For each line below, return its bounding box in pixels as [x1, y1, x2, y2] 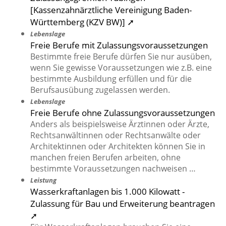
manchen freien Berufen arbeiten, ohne [30, 152, 181, 163]
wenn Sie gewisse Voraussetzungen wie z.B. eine [30, 62, 212, 74]
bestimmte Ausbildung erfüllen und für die [30, 73, 192, 85]
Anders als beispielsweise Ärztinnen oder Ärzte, [30, 119, 209, 130]
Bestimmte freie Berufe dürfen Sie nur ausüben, [30, 51, 212, 63]
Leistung [30, 176, 56, 185]
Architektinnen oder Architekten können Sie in [30, 141, 205, 152]
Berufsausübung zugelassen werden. [30, 84, 170, 96]
